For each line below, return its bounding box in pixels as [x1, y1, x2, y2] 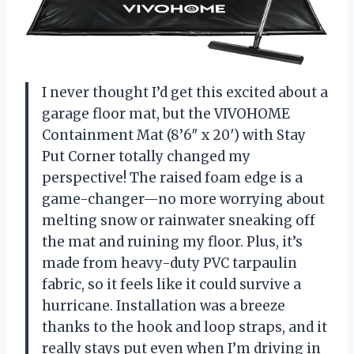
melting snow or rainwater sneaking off [42, 211, 315, 229]
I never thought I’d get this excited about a [42, 83, 328, 101]
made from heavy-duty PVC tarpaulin [42, 254, 297, 272]
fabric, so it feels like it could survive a [42, 275, 301, 293]
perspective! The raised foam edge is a [42, 168, 303, 186]
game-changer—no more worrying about [42, 190, 325, 208]
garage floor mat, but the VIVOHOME [42, 104, 290, 122]
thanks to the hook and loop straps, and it [42, 318, 327, 336]
